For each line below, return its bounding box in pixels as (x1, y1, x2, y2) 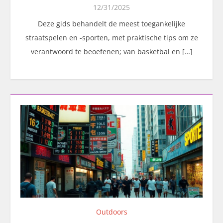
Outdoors (96, 207, 127, 217)
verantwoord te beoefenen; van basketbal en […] (30, 46, 193, 56)
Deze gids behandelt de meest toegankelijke (38, 18, 185, 28)
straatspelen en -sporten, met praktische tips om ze (25, 32, 198, 42)
